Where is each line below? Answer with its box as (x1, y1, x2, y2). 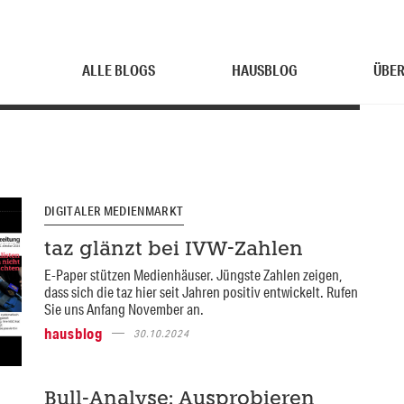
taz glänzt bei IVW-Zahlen (43, 240, 303, 260)
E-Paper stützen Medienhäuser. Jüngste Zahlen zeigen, (43, 264, 343, 284)
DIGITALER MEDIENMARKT (43, 203, 184, 219)
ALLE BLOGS (82, 60, 156, 79)
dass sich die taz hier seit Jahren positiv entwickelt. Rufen (43, 281, 358, 301)
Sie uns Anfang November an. (43, 298, 204, 318)
